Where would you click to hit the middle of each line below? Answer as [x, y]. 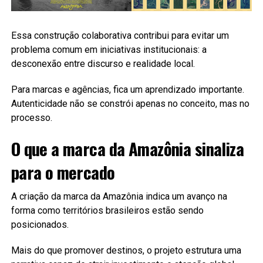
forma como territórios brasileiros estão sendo [107, 210]
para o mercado [63, 172]
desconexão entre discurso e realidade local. [103, 63]
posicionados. [40, 224]
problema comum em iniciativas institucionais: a [109, 49]
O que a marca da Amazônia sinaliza [127, 148]
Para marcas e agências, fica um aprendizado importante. [127, 89]
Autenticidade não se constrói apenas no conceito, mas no [130, 103]
